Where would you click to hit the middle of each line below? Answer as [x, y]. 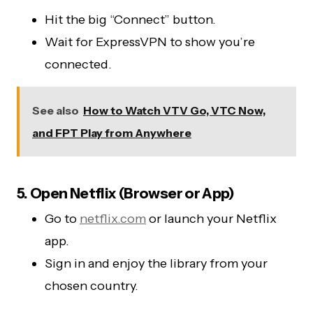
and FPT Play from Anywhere [112, 132]
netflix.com [113, 218]
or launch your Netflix [211, 218]
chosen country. [92, 285]
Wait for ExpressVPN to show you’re [150, 42]
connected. [78, 64]
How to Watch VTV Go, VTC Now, [174, 110]
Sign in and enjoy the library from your [156, 263]
